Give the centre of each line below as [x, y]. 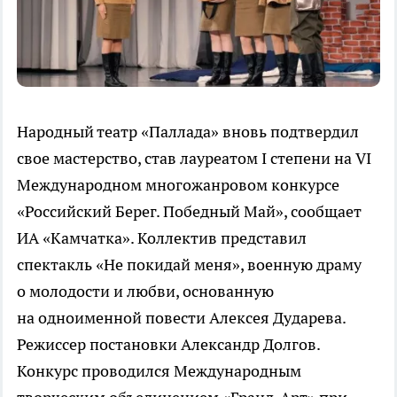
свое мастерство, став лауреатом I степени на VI [194, 158]
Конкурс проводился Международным [159, 370]
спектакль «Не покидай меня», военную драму [189, 264]
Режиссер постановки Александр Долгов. [168, 344]
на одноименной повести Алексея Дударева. [181, 317]
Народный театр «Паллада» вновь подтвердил [188, 131]
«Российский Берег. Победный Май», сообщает [189, 211]
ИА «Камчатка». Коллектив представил [162, 237]
